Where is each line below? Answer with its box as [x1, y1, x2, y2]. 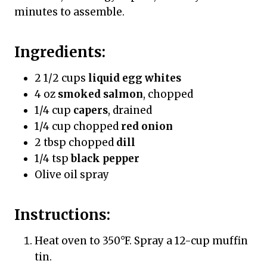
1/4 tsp [35, 151, 71, 165]
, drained [108, 103, 152, 117]
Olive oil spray [35, 167, 109, 181]
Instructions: [14, 205, 110, 224]
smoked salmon [58, 87, 143, 101]
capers [73, 103, 108, 117]
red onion [121, 119, 173, 133]
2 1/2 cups [35, 71, 88, 85]
